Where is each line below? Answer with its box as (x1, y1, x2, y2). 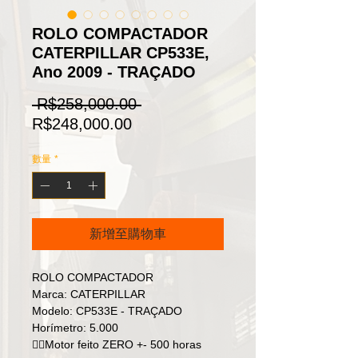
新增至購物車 (89, 227, 166, 241)
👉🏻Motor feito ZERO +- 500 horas (32, 338, 201, 351)
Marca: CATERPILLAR (32, 288, 145, 300)
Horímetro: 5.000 (32, 321, 118, 334)
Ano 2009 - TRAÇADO (32, 63, 196, 81)
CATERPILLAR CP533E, (32, 44, 209, 62)
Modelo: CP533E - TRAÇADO (32, 304, 182, 317)
